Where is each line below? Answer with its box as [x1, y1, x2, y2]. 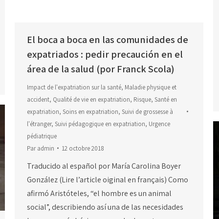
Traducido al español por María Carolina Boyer [27, 160, 181, 171]
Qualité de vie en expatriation [53, 95, 130, 104]
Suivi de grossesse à [122, 107, 173, 116]
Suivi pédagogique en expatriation [55, 119, 145, 128]
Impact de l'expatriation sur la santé [27, 83, 121, 91]
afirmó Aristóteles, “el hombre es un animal [27, 188, 172, 198]
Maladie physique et [125, 83, 176, 91]
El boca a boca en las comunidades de [27, 33, 188, 46]
